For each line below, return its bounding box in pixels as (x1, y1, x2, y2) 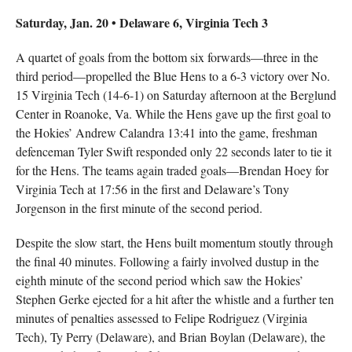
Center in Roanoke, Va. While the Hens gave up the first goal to (15, 105, 331, 122)
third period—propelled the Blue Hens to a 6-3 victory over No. (15, 68, 330, 84)
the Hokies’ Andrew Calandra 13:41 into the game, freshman (15, 124, 317, 141)
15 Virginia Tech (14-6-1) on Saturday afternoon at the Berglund (15, 86, 336, 103)
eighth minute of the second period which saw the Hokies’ (15, 272, 303, 288)
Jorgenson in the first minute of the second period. (15, 200, 262, 216)
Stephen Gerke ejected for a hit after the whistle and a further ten (15, 291, 334, 307)
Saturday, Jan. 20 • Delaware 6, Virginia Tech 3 (15, 13, 268, 31)
